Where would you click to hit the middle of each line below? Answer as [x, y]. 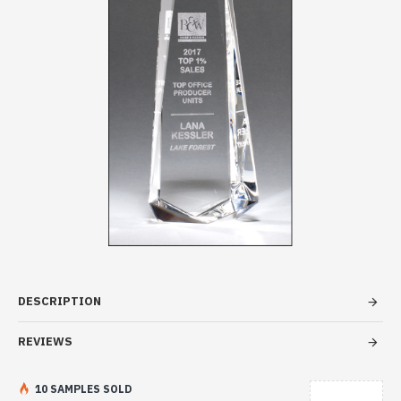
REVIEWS [45, 341]
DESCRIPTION [60, 301]
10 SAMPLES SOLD [83, 388]
